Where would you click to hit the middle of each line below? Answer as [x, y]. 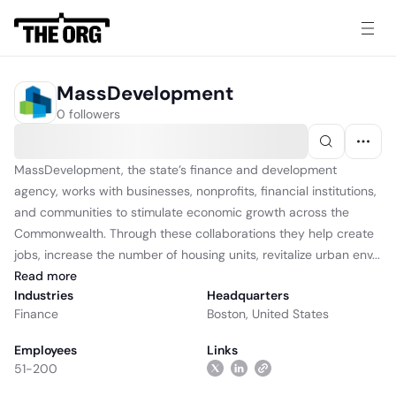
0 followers [88, 114]
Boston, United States [268, 314]
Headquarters [248, 295]
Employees [46, 350]
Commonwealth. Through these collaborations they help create [194, 233]
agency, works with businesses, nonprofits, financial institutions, [195, 191]
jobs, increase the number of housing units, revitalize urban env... [197, 255]
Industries [44, 295]
